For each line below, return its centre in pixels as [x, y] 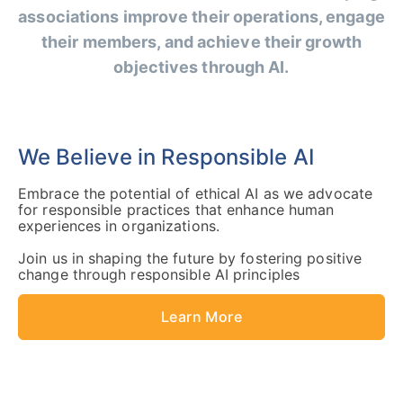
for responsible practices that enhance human [176, 209]
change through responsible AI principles [159, 274]
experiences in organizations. [121, 225]
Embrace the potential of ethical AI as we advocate [196, 193]
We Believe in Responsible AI [166, 157]
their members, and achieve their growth [201, 41]
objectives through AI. [201, 67]
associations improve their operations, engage [201, 16]
